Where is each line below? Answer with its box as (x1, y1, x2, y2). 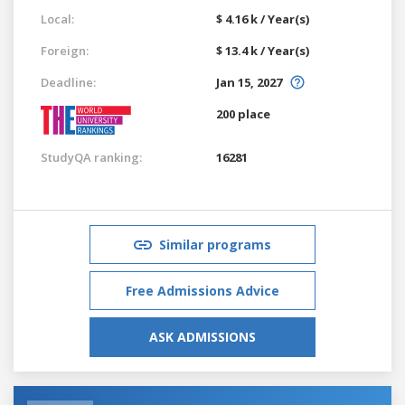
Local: (41, 10, 74, 27)
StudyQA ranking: (41, 148, 142, 165)
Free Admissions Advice (126, 281, 279, 299)
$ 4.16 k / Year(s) (216, 10, 309, 27)
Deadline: (41, 73, 96, 90)
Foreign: (41, 42, 89, 59)
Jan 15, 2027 (216, 73, 282, 90)
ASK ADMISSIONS (149, 327, 256, 345)
